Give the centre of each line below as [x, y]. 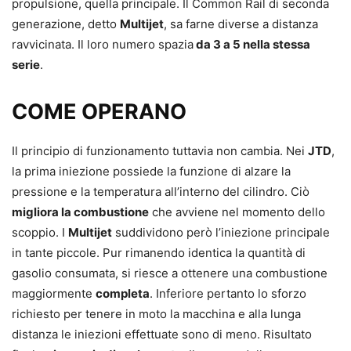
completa [123, 293]
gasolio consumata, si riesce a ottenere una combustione [170, 273]
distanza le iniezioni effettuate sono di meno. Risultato [162, 334]
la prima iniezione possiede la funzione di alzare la [151, 171]
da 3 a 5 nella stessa [252, 44]
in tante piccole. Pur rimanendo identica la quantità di [159, 253]
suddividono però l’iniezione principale [221, 232]
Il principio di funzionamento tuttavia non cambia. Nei [160, 151]
